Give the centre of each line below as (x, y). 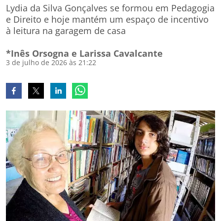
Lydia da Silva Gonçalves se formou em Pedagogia (110, 8)
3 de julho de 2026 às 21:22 (51, 62)
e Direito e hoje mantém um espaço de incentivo (107, 19)
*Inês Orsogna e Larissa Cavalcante (84, 53)
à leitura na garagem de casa (66, 31)
